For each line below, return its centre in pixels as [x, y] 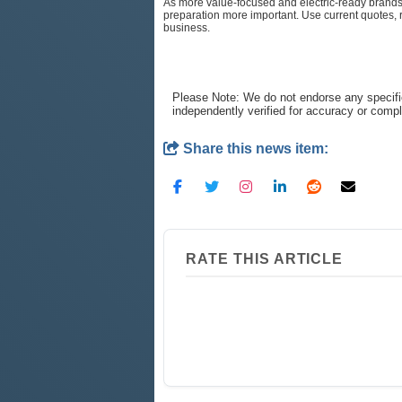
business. [187, 27]
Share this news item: [254, 148]
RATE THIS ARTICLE [265, 258]
